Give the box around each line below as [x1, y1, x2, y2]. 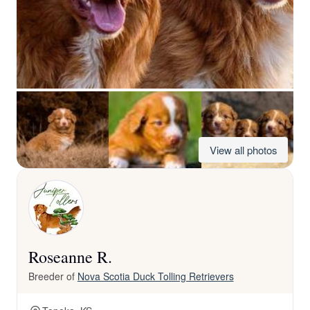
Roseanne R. [28, 246, 112, 268]
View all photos [210, 143, 277, 157]
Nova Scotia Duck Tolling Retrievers [77, 269, 234, 283]
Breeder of [28, 269, 77, 283]
